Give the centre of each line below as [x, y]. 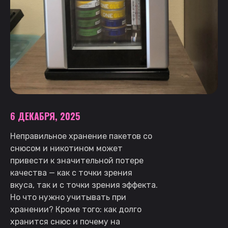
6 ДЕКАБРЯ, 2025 [45, 116]
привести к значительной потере [77, 160]
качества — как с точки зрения [71, 173]
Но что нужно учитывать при [68, 197]
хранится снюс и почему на [65, 221]
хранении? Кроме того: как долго [76, 209]
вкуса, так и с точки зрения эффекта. [84, 185]
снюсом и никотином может [66, 148]
